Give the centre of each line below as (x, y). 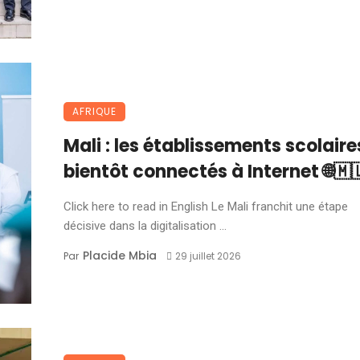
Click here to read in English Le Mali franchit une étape (206, 207)
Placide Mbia (120, 256)
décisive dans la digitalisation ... (145, 226)
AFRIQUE (94, 111)
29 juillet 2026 (208, 256)
